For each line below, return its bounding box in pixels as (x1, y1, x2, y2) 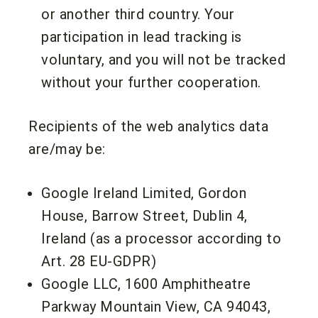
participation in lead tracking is (41, 28, 242, 45)
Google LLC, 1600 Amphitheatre (41, 275, 251, 292)
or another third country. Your (41, 5, 234, 23)
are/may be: (28, 140, 106, 158)
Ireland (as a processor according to (41, 229, 281, 247)
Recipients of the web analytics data (28, 117, 268, 135)
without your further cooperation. (41, 73, 261, 91)
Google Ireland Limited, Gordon (41, 184, 246, 202)
